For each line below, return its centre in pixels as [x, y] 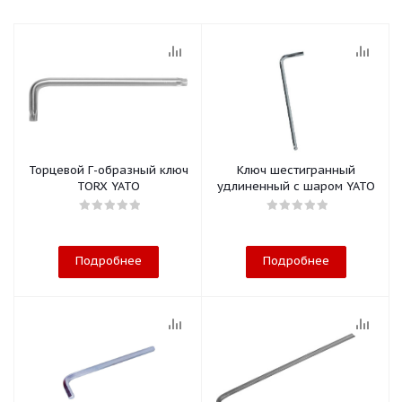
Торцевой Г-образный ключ [108, 170]
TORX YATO [108, 186]
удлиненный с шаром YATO [296, 186]
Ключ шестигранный [296, 170]
